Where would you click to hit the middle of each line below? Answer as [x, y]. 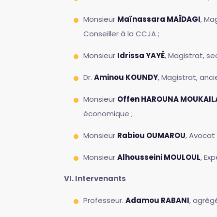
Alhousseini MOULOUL [159, 157]
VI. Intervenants [95, 178]
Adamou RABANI [157, 200]
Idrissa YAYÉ [141, 55]
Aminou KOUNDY [126, 77]
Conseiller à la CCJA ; [121, 34]
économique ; [108, 114]
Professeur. [104, 200]
